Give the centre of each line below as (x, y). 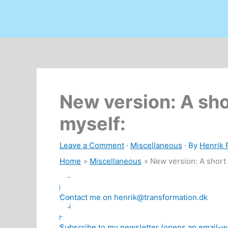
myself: (93, 124)
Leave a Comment (92, 146)
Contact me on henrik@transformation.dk (134, 197)
